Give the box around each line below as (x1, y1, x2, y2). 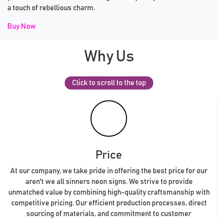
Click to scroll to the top (72, 79, 146, 87)
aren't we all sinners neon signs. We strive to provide (25, 178, 193, 185)
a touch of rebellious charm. (7, 4, 95, 12)
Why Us (84, 49, 134, 65)
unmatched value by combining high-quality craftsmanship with (8, 188, 210, 196)
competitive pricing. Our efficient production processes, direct (11, 199, 207, 207)
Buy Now (7, 22, 36, 30)
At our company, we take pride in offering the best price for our (10, 167, 207, 175)
